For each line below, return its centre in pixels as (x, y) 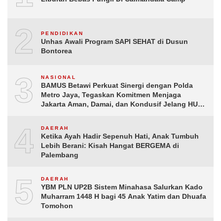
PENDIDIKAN (62, 33)
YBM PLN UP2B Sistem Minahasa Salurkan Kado (122, 187)
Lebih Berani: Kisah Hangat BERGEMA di (110, 146)
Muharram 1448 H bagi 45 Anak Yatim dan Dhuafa (124, 197)
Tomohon (57, 206)
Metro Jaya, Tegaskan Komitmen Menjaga (111, 95)
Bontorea (56, 51)
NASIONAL (59, 77)
